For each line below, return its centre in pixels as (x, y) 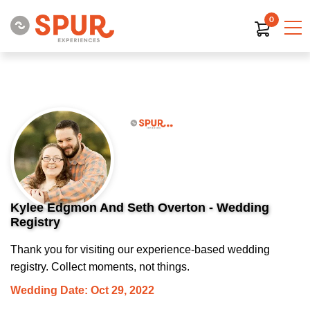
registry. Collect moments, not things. (100, 267)
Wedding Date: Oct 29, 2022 (82, 290)
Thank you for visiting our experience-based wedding (140, 249)
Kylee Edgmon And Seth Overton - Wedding (140, 208)
